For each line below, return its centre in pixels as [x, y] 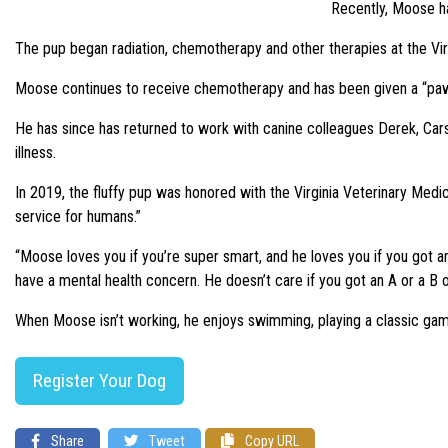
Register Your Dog [99, 380]
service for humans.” [78, 216]
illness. [35, 152]
